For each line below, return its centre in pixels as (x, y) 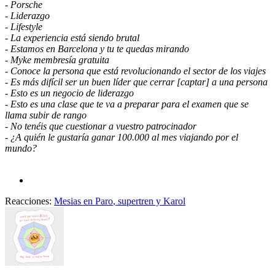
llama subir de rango (46, 115)
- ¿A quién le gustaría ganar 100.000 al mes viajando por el (122, 137)
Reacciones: (28, 201)
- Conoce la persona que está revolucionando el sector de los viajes (135, 71)
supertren (136, 201)
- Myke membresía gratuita (57, 60)
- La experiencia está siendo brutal (72, 38)
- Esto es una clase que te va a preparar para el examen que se (127, 104)
